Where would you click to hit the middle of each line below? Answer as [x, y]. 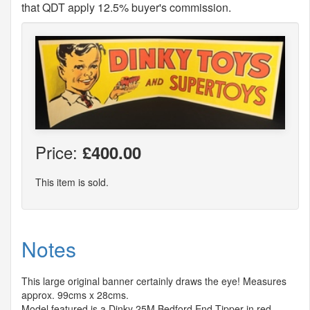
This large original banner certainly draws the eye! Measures [154, 281]
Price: [59, 152]
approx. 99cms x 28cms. [75, 294]
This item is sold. [72, 182]
